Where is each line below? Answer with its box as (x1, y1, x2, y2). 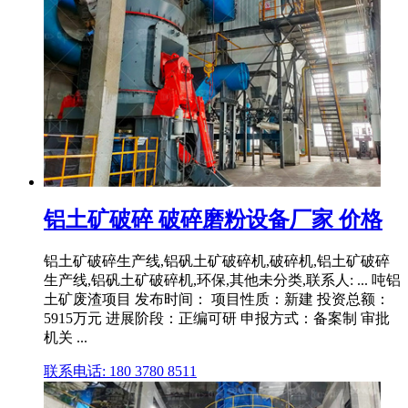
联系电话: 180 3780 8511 (44, 362, 197, 379)
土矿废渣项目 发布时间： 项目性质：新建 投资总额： (44, 291, 390, 307)
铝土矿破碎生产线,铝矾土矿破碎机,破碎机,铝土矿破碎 (44, 252, 390, 269)
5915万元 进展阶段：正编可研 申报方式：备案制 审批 (44, 310, 390, 326)
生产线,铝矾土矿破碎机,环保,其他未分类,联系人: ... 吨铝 (44, 271, 401, 288)
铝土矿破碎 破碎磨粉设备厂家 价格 (44, 208, 382, 232)
